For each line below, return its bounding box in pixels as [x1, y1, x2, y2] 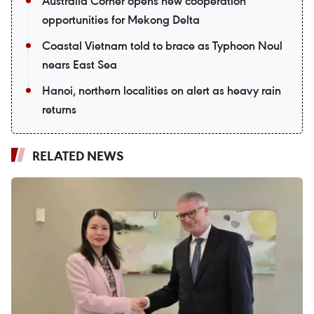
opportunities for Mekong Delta [42, 12, 200, 28]
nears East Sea [42, 57, 117, 73]
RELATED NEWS [32, 147, 124, 165]
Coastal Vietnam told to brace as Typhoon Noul [42, 38, 282, 54]
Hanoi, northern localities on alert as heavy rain [42, 83, 281, 99]
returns [42, 102, 76, 118]
